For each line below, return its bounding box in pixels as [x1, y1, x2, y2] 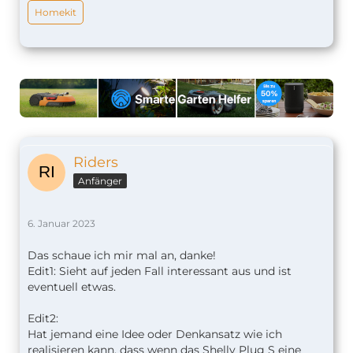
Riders [73, 154, 118, 172]
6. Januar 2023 [28, 217, 95, 230]
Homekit [35, 6, 76, 18]
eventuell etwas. [28, 280, 116, 295]
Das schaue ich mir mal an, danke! [28, 248, 216, 263]
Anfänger [78, 175, 122, 188]
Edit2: [28, 311, 58, 326]
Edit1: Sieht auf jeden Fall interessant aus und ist [28, 264, 292, 279]
